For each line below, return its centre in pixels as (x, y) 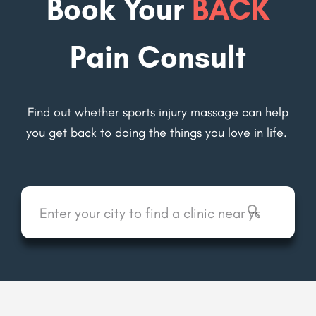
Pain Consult (158, 57)
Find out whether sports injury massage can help (158, 112)
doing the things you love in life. (202, 132)
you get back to (70, 132)
